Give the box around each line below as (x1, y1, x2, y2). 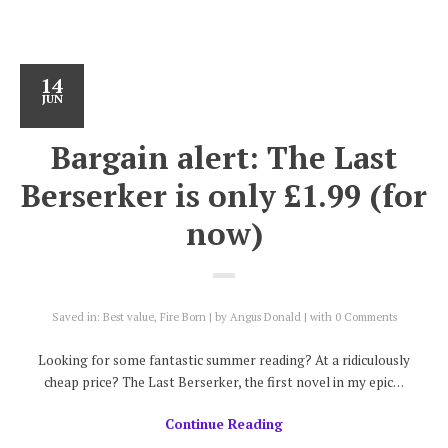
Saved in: (51, 309, 103, 324)
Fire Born (159, 309, 206, 324)
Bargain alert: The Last (51, 137, 397, 178)
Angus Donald (229, 309, 301, 324)
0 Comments (334, 309, 397, 324)
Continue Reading (165, 415, 283, 434)
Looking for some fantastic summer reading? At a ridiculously (38, 351, 410, 370)
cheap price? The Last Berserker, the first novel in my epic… (44, 373, 404, 392)
